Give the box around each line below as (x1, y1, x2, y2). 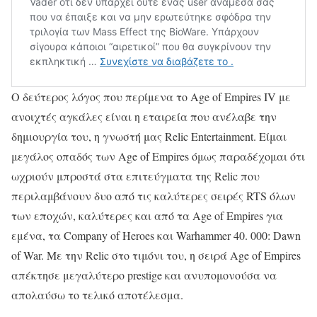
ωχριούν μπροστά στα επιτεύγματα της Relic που (11, 168, 260, 184)
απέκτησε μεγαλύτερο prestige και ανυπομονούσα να (11, 267, 277, 283)
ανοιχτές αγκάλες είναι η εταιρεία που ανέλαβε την (11, 109, 277, 125)
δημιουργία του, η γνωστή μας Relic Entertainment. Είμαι (11, 129, 287, 144)
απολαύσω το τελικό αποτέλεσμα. (11, 287, 183, 303)
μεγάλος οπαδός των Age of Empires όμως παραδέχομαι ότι (11, 149, 305, 164)
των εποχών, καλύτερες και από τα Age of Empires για (11, 208, 283, 224)
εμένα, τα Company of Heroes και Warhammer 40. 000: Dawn (11, 228, 301, 243)
